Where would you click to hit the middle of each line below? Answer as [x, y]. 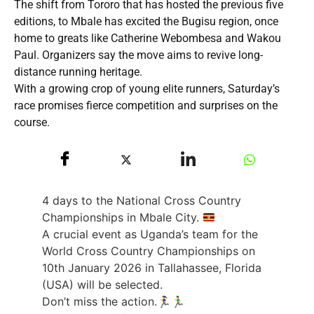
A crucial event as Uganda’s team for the [150, 234]
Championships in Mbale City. [122, 218]
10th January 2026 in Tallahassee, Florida [152, 268]
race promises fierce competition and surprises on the [146, 105]
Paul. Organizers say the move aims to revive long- [138, 55]
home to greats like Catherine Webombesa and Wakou [148, 38]
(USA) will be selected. [102, 285]
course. [32, 122]
